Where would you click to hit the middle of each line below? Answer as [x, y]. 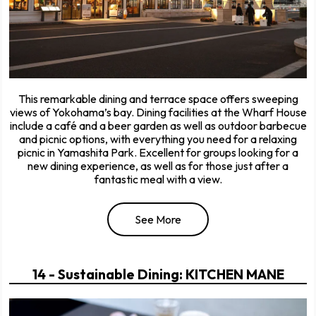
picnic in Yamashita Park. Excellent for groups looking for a [158, 152]
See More [158, 219]
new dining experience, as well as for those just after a [158, 165]
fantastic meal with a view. [158, 179]
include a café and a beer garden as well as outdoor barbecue [158, 125]
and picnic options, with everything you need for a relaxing [158, 139]
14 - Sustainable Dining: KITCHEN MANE [158, 274]
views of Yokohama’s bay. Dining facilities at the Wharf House [158, 112]
